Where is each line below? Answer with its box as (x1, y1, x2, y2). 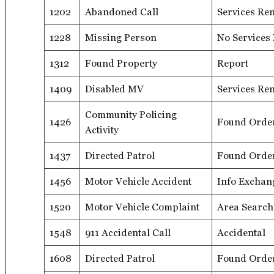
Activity (85, 124, 119, 136)
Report (217, 57, 248, 69)
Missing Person (85, 31, 157, 43)
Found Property (85, 57, 157, 69)
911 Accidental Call (85, 226, 171, 239)
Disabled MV (85, 83, 144, 95)
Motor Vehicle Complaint (85, 201, 199, 213)
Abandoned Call (85, 6, 158, 18)
